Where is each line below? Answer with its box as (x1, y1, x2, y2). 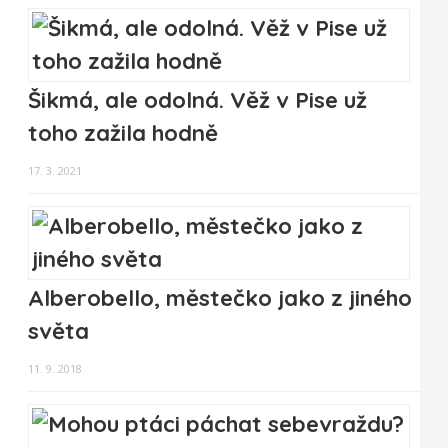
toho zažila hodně (28, 119, 218, 148)
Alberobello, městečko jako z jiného (28, 284, 412, 313)
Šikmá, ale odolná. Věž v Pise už (28, 86, 367, 115)
